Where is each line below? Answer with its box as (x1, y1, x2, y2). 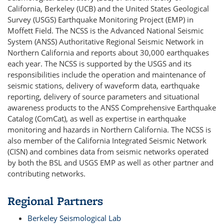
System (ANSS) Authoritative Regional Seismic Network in (7, 36, 203, 46)
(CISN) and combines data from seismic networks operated (7, 146, 208, 156)
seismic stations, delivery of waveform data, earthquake (7, 80, 199, 90)
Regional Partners (7, 192, 103, 209)
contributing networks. (7, 168, 85, 178)
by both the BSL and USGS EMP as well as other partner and (7, 157, 213, 167)
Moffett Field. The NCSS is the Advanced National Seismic (7, 25, 203, 35)
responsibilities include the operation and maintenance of (7, 69, 205, 79)
